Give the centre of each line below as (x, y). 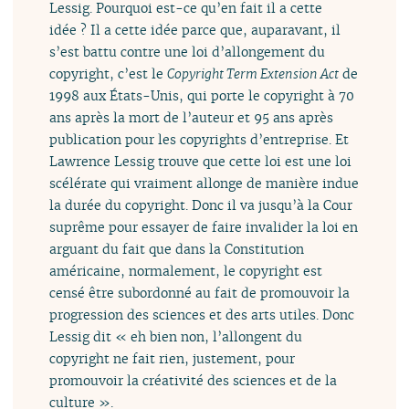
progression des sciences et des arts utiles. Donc (202, 315)
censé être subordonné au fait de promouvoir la (200, 293)
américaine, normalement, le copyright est (186, 271)
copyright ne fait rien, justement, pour (173, 359)
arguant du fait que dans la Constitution (177, 249)
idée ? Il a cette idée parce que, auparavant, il (195, 30)
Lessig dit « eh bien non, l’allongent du (176, 337)
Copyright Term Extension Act (253, 74)
